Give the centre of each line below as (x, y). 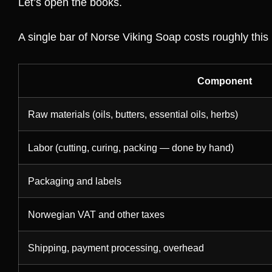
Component (225, 81)
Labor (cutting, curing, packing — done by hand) (131, 148)
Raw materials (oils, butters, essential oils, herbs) (133, 114)
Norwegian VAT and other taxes (96, 215)
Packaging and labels (75, 181)
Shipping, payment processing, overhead (116, 248)
